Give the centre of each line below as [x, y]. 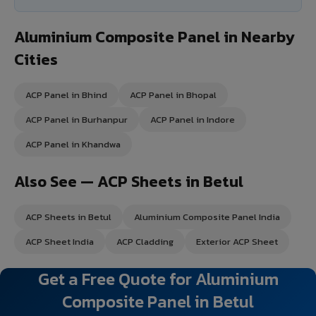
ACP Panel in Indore [193, 119]
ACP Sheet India [60, 241]
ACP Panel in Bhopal [173, 95]
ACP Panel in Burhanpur [77, 119]
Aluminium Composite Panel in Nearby [154, 37]
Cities [36, 59]
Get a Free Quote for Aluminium [158, 279]
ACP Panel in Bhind [66, 95]
